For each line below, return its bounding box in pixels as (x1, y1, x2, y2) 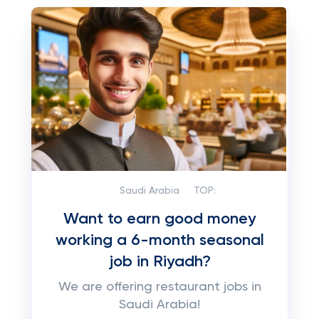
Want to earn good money (63, 211, 256, 227)
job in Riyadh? (108, 254, 211, 270)
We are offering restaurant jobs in (58, 281, 261, 293)
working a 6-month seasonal (55, 233, 264, 249)
